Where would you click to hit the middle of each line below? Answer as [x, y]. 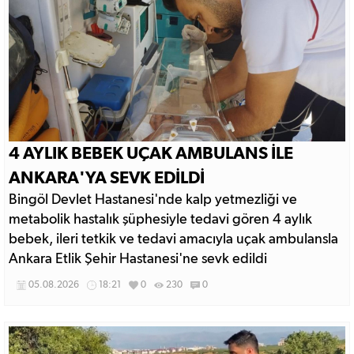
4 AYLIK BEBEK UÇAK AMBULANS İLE [151, 153]
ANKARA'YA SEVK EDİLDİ [107, 178]
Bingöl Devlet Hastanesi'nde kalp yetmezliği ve [153, 200]
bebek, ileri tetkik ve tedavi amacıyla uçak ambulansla [173, 239]
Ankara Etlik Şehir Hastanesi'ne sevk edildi [138, 259]
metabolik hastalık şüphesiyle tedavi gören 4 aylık [160, 220]
